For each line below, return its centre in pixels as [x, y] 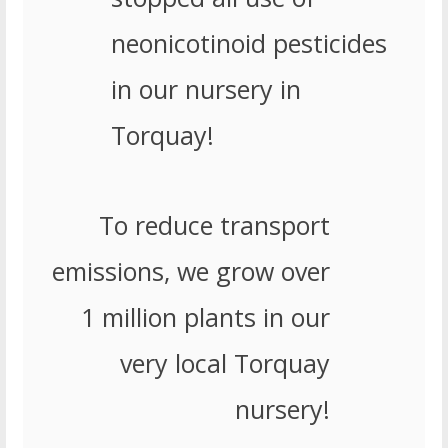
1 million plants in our [205, 317]
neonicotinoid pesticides [248, 43]
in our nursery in [205, 89]
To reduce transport [214, 225]
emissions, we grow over [190, 271]
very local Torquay [224, 363]
